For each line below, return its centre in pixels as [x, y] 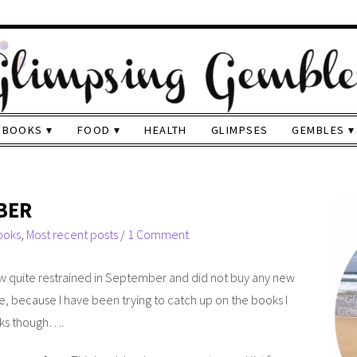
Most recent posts [72, 234]
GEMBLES [318, 130]
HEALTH [166, 130]
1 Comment [158, 234]
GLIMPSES [239, 130]
